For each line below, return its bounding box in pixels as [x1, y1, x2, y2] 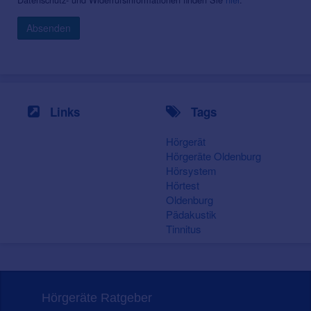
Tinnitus [166, 221, 201, 237]
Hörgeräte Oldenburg [166, 149, 261, 164]
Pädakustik [166, 207, 217, 222]
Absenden [26, 21, 71, 35]
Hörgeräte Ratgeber [42, 291, 152, 305]
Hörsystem [166, 163, 217, 178]
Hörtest [166, 178, 199, 193]
